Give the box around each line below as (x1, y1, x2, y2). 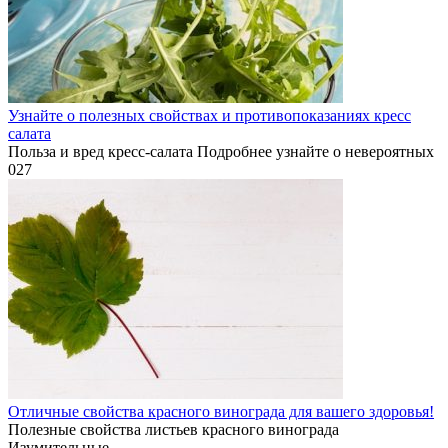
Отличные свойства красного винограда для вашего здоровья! (8, 403, 434, 421)
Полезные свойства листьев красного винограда (8, 421, 339, 439)
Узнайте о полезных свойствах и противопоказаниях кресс (8, 107, 411, 125)
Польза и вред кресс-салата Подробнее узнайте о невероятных (8, 143, 434, 161)
